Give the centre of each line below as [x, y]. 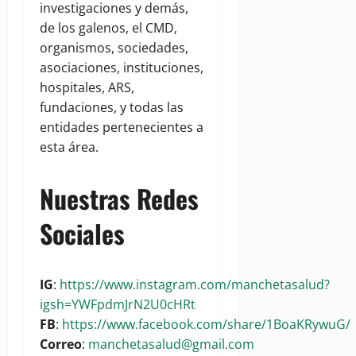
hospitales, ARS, [87, 88]
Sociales [82, 234]
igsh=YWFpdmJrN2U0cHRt [118, 305]
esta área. [69, 147]
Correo [61, 344]
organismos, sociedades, [114, 48]
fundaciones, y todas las [112, 108]
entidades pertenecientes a [122, 128]
